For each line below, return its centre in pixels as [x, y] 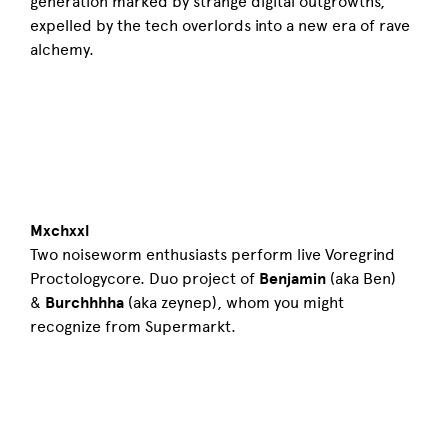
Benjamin [292, 279]
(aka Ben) [361, 278]
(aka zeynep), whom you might [234, 302]
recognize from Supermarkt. [133, 326]
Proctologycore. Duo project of [144, 278]
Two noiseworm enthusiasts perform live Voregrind [212, 254]
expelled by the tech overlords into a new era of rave [220, 25]
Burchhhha [84, 303]
